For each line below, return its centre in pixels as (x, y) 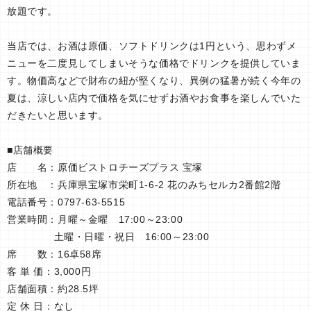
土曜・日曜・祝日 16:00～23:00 (108, 236)
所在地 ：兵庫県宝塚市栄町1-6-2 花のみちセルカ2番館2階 (144, 184)
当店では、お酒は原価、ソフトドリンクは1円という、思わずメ (152, 45)
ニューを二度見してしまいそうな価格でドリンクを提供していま (154, 63)
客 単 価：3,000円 (71, 271)
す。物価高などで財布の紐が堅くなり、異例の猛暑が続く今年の (154, 80)
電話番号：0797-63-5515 (76, 202)
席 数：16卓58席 (137, 254)
